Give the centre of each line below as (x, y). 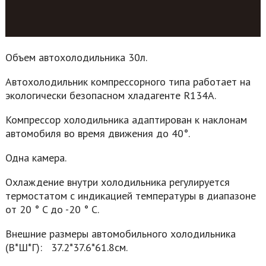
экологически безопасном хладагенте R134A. (110, 95)
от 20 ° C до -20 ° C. (52, 209)
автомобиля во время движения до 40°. (97, 133)
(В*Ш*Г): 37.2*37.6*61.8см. (66, 247)
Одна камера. (36, 157)
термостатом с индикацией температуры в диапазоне (130, 195)
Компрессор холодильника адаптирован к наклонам (126, 119)
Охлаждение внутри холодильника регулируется (117, 182)
